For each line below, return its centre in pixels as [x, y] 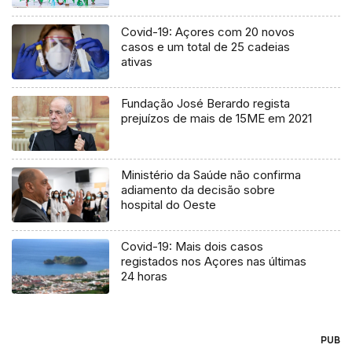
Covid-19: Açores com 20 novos [208, 32]
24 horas [145, 276]
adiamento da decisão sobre [198, 189]
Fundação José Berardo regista [206, 104]
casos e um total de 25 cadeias [206, 47]
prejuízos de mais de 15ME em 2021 [217, 119]
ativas [137, 62]
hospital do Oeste [169, 204]
